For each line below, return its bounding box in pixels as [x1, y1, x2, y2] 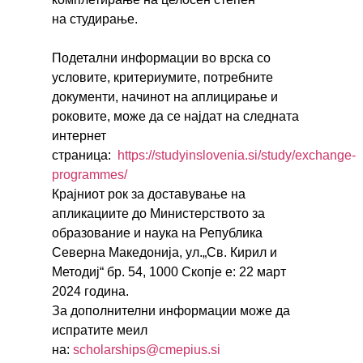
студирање [70, 12, 135, 26]
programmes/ [52, 168, 127, 181]
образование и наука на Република [52, 226, 263, 240]
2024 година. [52, 284, 132, 298]
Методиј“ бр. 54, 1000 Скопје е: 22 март [52, 265, 286, 279]
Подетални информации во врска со [52, 51, 271, 65]
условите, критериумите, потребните [52, 70, 273, 84]
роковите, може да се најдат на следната [52, 109, 299, 123]
